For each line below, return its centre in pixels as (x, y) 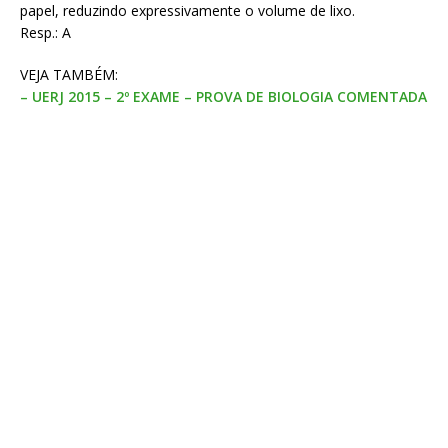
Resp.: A (45, 33)
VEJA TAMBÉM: (69, 75)
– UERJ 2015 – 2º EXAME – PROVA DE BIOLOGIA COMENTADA (223, 97)
